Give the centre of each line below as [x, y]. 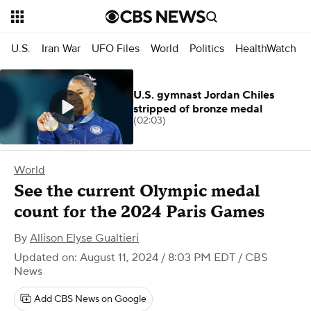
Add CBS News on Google [90, 299]
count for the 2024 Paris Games [139, 212]
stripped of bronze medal [198, 109]
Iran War [61, 48]
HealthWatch [266, 48]
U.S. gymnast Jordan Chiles [204, 95]
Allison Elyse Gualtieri [84, 238]
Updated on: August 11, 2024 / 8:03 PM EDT [125, 258]
